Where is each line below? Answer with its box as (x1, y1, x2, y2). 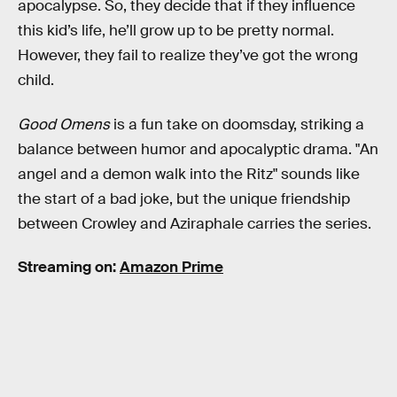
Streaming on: (18, 258, 120, 277)
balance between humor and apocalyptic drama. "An (18, 139, 378, 159)
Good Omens (18, 114, 113, 134)
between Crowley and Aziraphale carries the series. (18, 214, 371, 233)
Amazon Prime (120, 258, 223, 277)
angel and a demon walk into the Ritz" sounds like (18, 164, 360, 183)
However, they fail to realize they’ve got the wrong (18, 46, 358, 66)
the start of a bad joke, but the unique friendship (18, 189, 350, 208)
